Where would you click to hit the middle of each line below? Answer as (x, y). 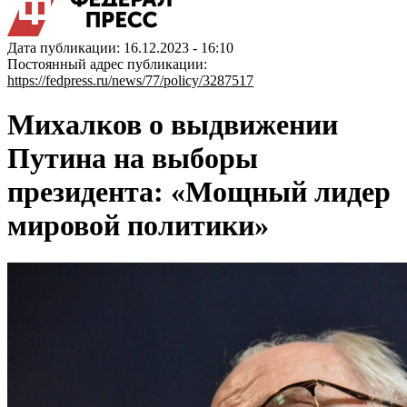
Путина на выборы (133, 159)
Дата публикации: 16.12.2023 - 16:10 (120, 48)
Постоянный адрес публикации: (107, 64)
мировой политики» (138, 226)
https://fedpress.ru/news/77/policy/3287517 (130, 80)
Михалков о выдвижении (173, 125)
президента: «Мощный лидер (199, 192)
